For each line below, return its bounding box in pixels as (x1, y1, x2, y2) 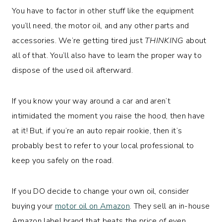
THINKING (145, 35, 184, 46)
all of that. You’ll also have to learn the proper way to (12, 50, 202, 61)
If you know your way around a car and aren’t (12, 95, 171, 107)
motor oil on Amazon (55, 200, 130, 212)
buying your (12, 200, 55, 212)
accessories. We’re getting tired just (12, 35, 145, 46)
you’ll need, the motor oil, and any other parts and (12, 20, 189, 31)
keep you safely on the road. (12, 155, 113, 166)
